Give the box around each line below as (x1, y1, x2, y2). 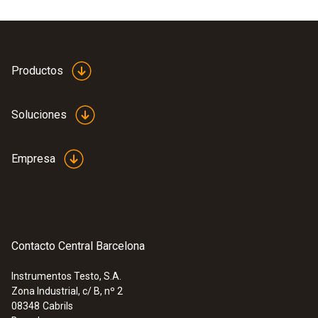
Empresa (11, 152, 55, 166)
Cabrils (43, 300, 73, 312)
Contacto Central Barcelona (11, 239, 145, 253)
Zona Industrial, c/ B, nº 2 (11, 285, 123, 297)
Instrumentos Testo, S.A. (11, 270, 121, 283)
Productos (11, 64, 63, 78)
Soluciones (11, 108, 67, 122)
